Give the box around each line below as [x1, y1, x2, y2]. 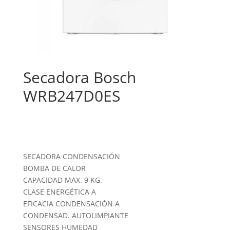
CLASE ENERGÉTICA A [23, 187, 96, 197]
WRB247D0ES [23, 85, 120, 107]
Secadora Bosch [23, 67, 136, 88]
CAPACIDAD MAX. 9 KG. [23, 175, 102, 185]
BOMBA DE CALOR [23, 163, 86, 174]
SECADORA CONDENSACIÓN [23, 151, 120, 162]
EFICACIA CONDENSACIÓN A [23, 199, 120, 209]
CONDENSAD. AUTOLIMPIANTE [23, 210, 128, 221]
